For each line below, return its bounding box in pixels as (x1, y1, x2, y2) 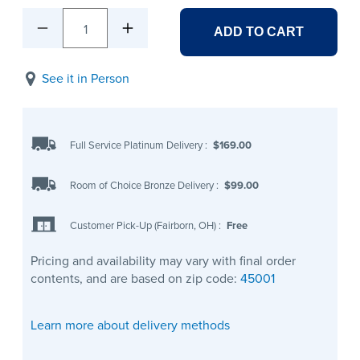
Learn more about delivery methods (31, 316, 230, 335)
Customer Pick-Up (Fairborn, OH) (70, 217, 219, 233)
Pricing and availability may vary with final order (31, 252, 296, 271)
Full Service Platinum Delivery (70, 137, 206, 153)
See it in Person (42, 69, 129, 88)
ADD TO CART (214, 25, 304, 39)
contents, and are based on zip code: (31, 269, 240, 288)
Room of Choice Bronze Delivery (70, 177, 217, 193)
